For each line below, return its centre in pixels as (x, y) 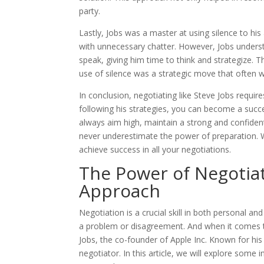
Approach (120, 191)
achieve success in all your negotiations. (155, 149)
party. (90, 11)
